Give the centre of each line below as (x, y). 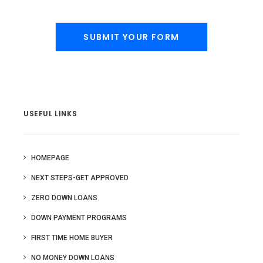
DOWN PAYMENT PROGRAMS (79, 218)
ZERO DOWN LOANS (64, 198)
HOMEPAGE (50, 158)
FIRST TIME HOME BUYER (72, 238)
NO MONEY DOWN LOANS (73, 258)
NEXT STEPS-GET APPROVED (80, 178)
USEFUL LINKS (50, 114)
